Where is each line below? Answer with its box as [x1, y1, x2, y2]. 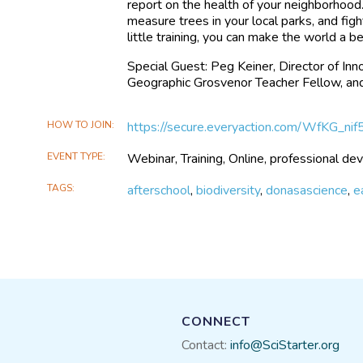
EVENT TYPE [47, 150, 104, 164]
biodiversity [196, 181, 261, 200]
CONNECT [181, 313, 250, 331]
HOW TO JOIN [47, 118, 113, 132]
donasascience [266, 181, 348, 200]
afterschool [127, 181, 191, 200]
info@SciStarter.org [230, 336, 340, 354]
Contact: [181, 336, 230, 354]
